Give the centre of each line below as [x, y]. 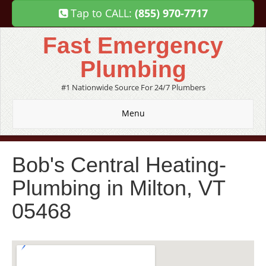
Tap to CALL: [101, 13]
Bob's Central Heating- [119, 165]
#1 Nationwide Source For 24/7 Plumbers [133, 87]
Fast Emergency [133, 45]
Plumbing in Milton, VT [118, 188]
